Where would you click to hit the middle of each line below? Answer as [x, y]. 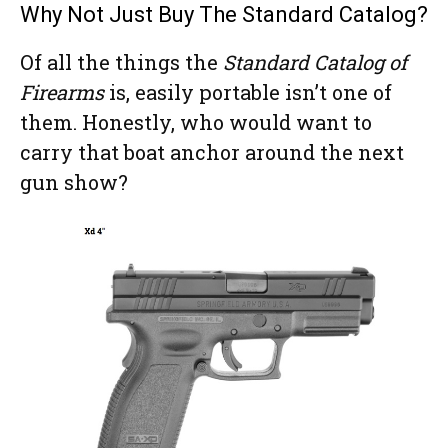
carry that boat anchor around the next [212, 152]
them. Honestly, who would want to [196, 122]
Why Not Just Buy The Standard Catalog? [224, 15]
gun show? [74, 182]
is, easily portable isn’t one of [248, 92]
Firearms [62, 92]
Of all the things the [121, 62]
